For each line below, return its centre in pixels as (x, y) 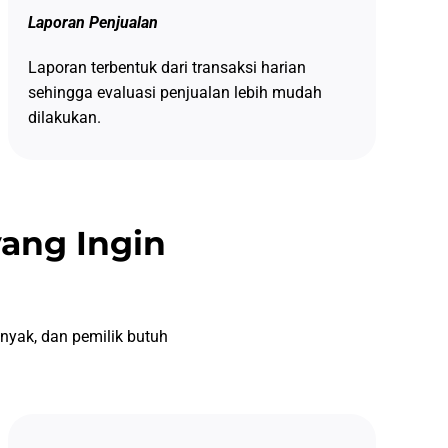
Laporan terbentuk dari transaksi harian (166, 67)
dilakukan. (64, 117)
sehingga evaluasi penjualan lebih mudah (174, 92)
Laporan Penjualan (92, 22)
